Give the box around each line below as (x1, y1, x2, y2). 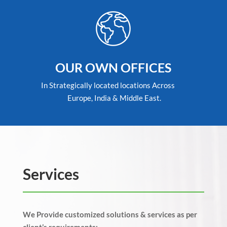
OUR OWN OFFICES (55, 60, 172, 75)
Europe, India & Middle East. (65, 93, 161, 103)
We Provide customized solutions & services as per (22, 210, 197, 219)
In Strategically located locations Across (41, 81, 186, 90)
